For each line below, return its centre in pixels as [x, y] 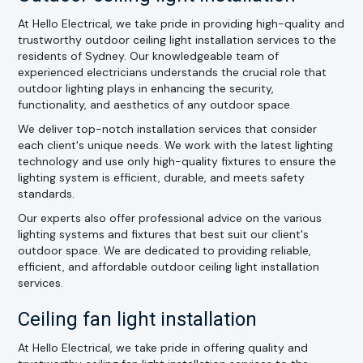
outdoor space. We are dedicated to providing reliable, [165, 250]
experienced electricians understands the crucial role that [173, 72]
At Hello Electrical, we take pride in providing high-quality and [181, 23]
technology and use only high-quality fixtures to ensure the [177, 161]
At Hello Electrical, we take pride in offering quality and [163, 348]
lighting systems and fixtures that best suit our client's [164, 234]
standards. [47, 194]
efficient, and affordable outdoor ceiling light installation [169, 267]
